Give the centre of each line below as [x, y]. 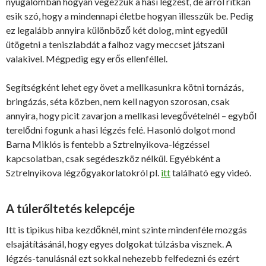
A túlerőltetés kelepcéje [70, 209]
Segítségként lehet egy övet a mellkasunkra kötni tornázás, [125, 87]
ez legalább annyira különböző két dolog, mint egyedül [117, 30]
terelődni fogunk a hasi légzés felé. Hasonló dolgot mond [121, 130]
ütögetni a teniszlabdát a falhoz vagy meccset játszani [115, 45]
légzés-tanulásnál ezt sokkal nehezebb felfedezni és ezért [123, 258]
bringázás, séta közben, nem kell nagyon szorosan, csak [118, 102]
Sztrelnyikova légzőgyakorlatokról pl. [83, 173]
